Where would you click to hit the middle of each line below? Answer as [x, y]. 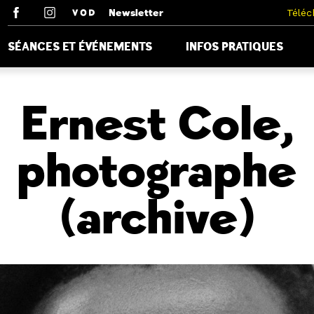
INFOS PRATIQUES [234, 47]
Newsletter [136, 13]
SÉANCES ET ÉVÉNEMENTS [80, 47]
